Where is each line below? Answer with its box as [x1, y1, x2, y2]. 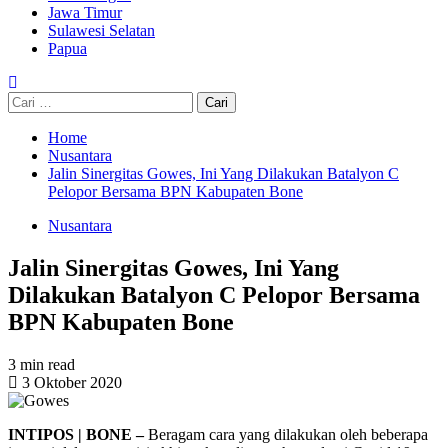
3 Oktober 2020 [18, 373, 122, 391]
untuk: [7, 109, 47, 126]
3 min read [8, 355, 75, 373]
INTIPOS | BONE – [8, 425, 148, 443]
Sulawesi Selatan [48, 22, 155, 39]
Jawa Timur [48, 4, 122, 21]
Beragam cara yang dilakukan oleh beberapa [148, 425, 428, 443]
